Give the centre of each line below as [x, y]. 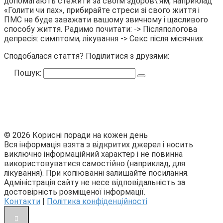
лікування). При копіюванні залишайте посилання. [96, 173]
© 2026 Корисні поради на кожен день [76, 135]
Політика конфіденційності [97, 202]
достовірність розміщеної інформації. [75, 192]
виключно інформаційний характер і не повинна [93, 154]
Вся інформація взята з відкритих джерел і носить [99, 145]
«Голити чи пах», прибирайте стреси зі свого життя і [102, 10]
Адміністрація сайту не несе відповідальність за [95, 183]
